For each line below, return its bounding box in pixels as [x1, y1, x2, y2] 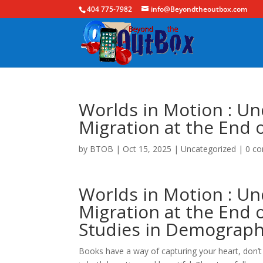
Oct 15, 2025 [123, 143, 172, 154]
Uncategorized [181, 143, 237, 154]
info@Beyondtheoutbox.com [151, 4, 248, 14]
